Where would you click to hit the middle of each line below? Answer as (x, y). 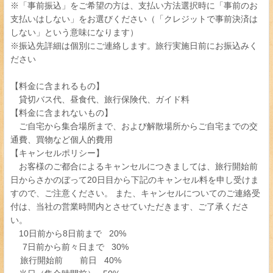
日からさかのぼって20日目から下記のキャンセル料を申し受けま (135, 180)
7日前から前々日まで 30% (69, 247)
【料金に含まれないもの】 (62, 113)
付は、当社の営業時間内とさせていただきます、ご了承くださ (130, 207)
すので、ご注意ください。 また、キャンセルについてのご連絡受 (135, 193)
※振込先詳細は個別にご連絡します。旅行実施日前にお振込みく (134, 46)
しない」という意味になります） (74, 32)
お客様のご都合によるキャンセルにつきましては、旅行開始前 (134, 166)
